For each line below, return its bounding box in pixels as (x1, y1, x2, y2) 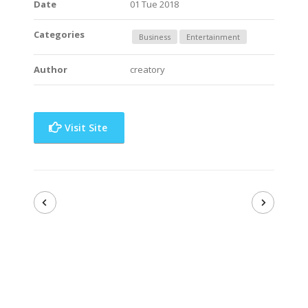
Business (139, 31, 170, 42)
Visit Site (62, 120, 107, 134)
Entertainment (186, 31, 240, 42)
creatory (130, 63, 165, 76)
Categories (34, 27, 85, 41)
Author (34, 63, 67, 76)
